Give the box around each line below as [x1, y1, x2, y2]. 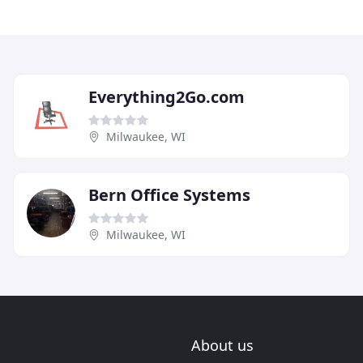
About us [191, 335, 254, 356]
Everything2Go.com [88, 86, 245, 109]
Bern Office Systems [88, 184, 250, 207]
